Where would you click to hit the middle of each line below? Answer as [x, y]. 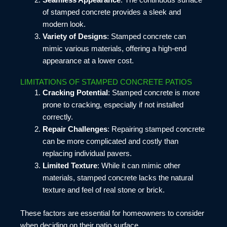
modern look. [64, 24]
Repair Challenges [75, 129]
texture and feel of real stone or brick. [103, 190]
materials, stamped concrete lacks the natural [118, 178]
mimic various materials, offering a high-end [114, 48]
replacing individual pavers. [87, 154]
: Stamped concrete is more [154, 93]
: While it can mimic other [139, 166]
